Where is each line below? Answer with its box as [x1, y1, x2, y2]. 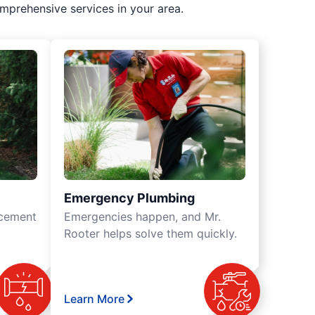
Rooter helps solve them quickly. [64, 226, 237, 240]
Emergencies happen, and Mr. [64, 210, 221, 224]
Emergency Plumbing [64, 191, 195, 205]
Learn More [64, 292, 124, 306]
